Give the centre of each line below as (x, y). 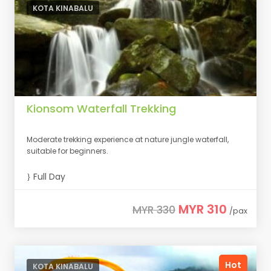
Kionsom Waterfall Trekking (101, 109)
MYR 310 (203, 209)
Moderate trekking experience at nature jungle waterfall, (128, 139)
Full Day (48, 177)
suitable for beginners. (67, 151)
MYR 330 (154, 210)
